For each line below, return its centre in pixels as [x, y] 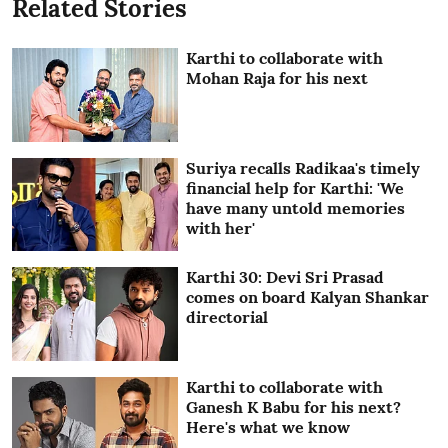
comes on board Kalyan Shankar [308, 297]
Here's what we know [268, 427]
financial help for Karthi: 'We [295, 187]
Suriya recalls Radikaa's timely [303, 167]
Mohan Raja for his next [277, 78]
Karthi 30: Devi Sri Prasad [285, 277]
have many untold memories [296, 207]
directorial [227, 317]
